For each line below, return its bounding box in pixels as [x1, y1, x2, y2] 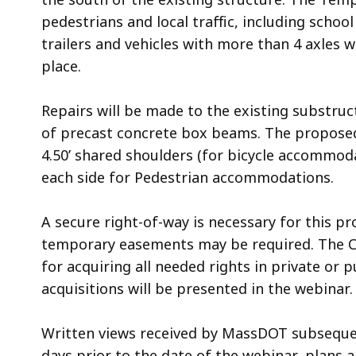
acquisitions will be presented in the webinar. [41, 278, 353, 298]
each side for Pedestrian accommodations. [41, 167, 334, 187]
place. [41, 56, 81, 75]
